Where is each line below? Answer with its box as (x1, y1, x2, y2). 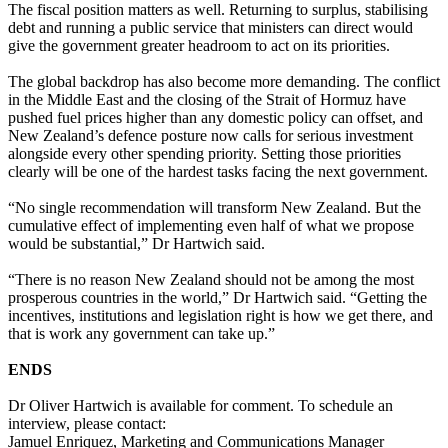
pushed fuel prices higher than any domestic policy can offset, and (8, 108, 423, 126)
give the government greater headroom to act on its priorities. (8, 36, 394, 54)
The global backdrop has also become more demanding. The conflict (8, 72, 440, 90)
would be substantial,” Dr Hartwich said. (8, 234, 269, 252)
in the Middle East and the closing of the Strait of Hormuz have (8, 90, 406, 108)
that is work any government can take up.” (8, 324, 279, 342)
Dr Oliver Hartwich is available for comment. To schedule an (8, 396, 393, 414)
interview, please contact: (8, 414, 166, 432)
